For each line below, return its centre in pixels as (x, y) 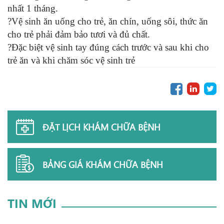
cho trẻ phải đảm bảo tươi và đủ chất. (79, 34)
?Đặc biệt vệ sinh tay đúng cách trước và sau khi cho (108, 47)
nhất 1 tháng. (33, 8)
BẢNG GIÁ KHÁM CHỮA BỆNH (103, 164)
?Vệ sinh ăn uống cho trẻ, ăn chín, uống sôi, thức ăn (108, 21)
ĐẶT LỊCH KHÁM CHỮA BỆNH (101, 126)
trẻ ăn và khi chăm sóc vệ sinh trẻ (71, 60)
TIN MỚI (32, 203)
